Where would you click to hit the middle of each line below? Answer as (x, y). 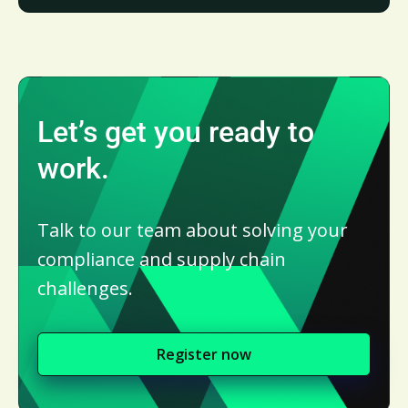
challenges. (85, 288)
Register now (204, 354)
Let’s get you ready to (176, 132)
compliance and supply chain (162, 259)
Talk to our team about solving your (193, 229)
